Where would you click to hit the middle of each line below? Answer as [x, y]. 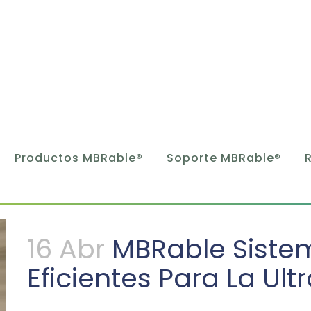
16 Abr [66, 249]
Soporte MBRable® [224, 158]
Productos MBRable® [79, 158]
